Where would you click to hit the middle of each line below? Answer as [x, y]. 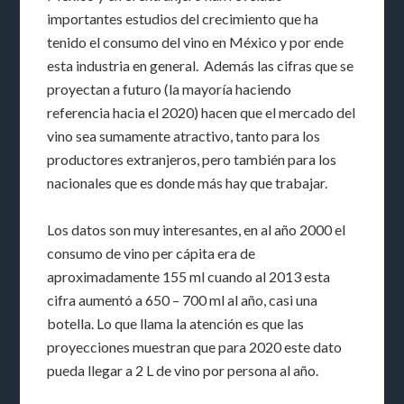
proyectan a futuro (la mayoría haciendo [170, 89]
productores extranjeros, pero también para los [192, 160]
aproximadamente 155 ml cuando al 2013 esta [189, 277]
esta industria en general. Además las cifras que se [201, 66]
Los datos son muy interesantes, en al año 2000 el [197, 230]
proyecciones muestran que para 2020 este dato [195, 347]
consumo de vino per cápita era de [151, 253]
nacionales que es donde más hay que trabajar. [188, 183]
